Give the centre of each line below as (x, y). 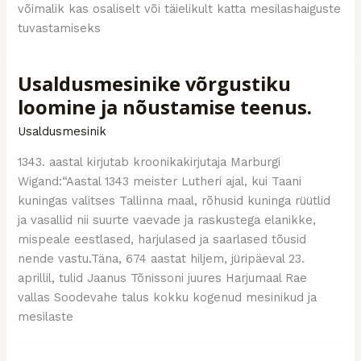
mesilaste (46, 316)
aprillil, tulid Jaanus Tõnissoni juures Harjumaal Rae (163, 278)
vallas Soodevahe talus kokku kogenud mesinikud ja (168, 297)
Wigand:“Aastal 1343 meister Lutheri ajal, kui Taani (160, 181)
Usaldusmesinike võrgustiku (155, 84)
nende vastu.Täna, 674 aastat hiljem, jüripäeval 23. (162, 258)
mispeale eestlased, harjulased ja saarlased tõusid (162, 239)
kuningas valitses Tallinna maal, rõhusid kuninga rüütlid (174, 200)
